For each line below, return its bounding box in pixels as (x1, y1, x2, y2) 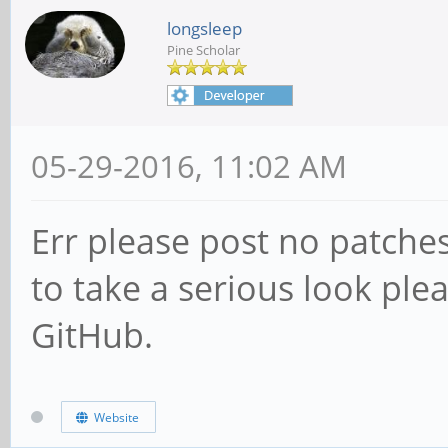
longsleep (167, 17, 242, 40)
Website (87, 408, 139, 426)
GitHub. (31, 312, 153, 358)
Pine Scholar (167, 41, 240, 59)
